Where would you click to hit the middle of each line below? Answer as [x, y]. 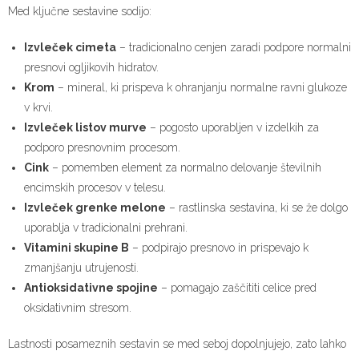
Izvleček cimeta [70, 47]
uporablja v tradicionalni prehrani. [106, 227]
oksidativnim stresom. [78, 307]
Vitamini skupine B [77, 247]
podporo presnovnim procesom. [102, 147]
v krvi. [38, 107]
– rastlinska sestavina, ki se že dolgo [257, 207]
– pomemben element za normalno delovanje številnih [185, 167]
